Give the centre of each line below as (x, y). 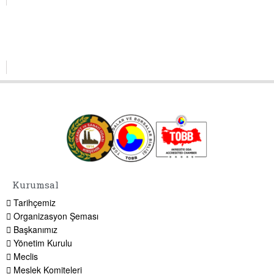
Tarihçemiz (35, 202)
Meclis (26, 256)
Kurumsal (35, 184)
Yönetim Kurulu (43, 243)
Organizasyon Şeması (56, 216)
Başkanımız (35, 229)
